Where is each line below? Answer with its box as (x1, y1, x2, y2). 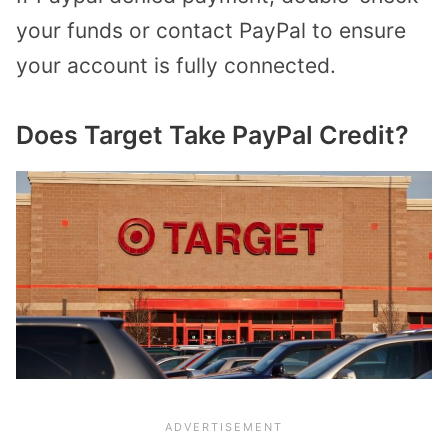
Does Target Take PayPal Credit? (16, 119, 409, 150)
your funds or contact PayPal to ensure (16, 18, 406, 44)
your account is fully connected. (16, 53, 336, 79)
